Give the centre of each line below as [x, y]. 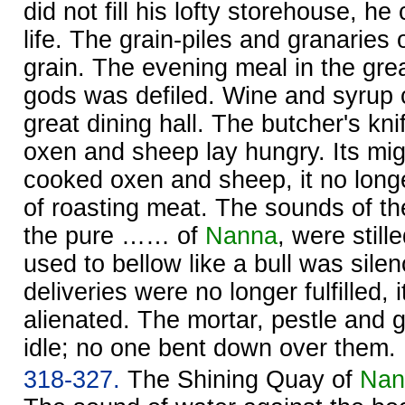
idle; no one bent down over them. [210, 348]
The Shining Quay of [240, 379]
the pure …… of [114, 235]
